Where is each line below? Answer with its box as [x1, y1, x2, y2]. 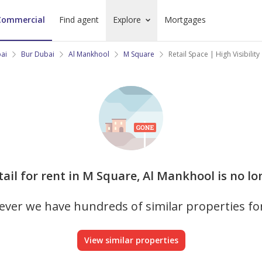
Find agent [58, 14, 99, 25]
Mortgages [164, 14, 206, 25]
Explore [112, 14, 141, 25]
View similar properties [84, 235, 178, 246]
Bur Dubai [21, 49, 54, 59]
